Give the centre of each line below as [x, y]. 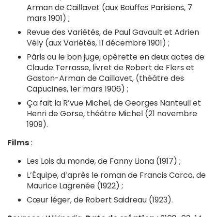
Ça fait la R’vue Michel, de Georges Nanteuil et [114, 103]
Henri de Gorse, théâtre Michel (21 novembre [112, 114]
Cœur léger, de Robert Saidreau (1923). [100, 200]
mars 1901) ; [48, 18]
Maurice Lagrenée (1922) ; [75, 186]
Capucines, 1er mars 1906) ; [77, 89]
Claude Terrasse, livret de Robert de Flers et [110, 68]
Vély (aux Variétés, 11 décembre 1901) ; [98, 43]
